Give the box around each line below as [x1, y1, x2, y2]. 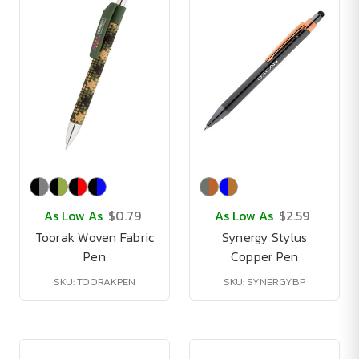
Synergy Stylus [221, 228, 308, 247]
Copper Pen [230, 247, 299, 266]
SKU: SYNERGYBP [224, 274, 305, 289]
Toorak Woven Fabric [34, 228, 155, 247]
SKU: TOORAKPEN [54, 274, 135, 289]
